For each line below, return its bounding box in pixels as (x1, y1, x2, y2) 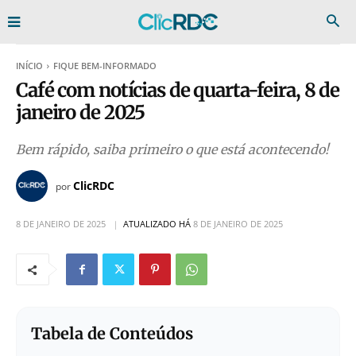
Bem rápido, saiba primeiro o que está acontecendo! (16, 141, 329, 157)
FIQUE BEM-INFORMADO (53, 60, 157, 72)
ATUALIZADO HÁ (123, 218, 191, 230)
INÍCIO (16, 60, 43, 72)
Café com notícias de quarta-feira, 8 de (16, 78, 340, 103)
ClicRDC (73, 177, 114, 193)
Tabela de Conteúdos (31, 323, 193, 344)
